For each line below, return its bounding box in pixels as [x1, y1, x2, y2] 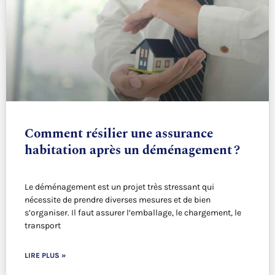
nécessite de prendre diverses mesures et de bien [25, 195, 211, 206]
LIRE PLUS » [25, 251, 66, 260]
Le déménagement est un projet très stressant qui [25, 182, 214, 193]
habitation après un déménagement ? [25, 141, 240, 161]
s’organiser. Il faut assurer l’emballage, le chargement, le [25, 207, 241, 219]
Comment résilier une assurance [25, 124, 213, 144]
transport [25, 220, 61, 231]
